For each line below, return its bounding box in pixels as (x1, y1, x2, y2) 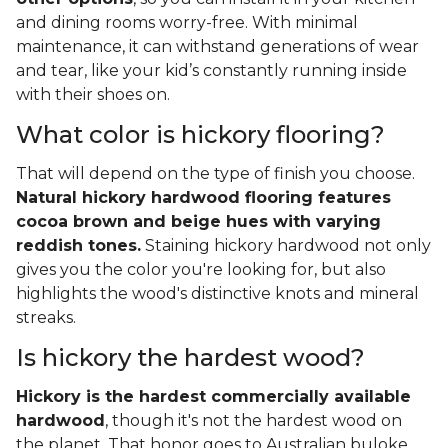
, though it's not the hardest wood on (105, 411, 402, 431)
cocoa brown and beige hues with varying (16, 212, 381, 232)
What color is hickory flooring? (16, 120, 385, 150)
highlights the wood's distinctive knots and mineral (16, 284, 419, 304)
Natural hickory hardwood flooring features (16, 188, 391, 208)
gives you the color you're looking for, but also (16, 260, 386, 280)
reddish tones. (16, 236, 141, 256)
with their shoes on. (16, 85, 174, 105)
